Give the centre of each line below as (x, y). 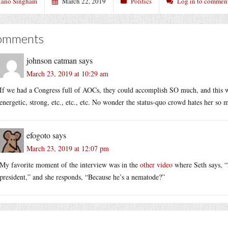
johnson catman (52, 60)
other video (156, 164)
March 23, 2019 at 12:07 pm (68, 148)
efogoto (38, 135)
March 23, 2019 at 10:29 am (67, 73)
